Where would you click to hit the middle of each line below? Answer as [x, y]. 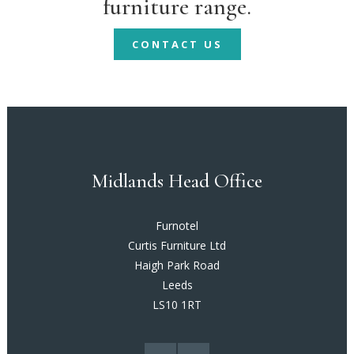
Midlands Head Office [177, 181]
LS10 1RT [177, 304]
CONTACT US [177, 44]
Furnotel [177, 225]
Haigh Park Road [177, 265]
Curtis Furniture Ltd [177, 245]
